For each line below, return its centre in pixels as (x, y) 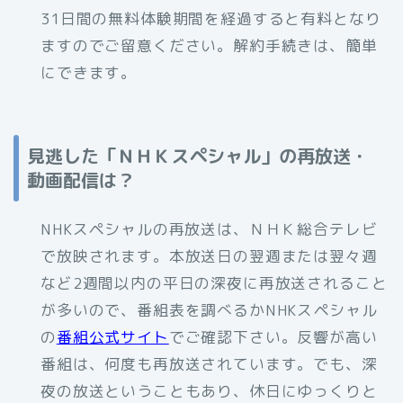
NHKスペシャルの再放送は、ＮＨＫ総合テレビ (209, 229)
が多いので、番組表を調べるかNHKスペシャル (209, 310)
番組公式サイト (112, 337)
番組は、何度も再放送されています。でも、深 (209, 364)
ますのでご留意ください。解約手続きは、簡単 (209, 45)
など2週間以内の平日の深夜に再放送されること (214, 283)
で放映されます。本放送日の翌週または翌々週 (209, 256)
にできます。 (89, 72)
